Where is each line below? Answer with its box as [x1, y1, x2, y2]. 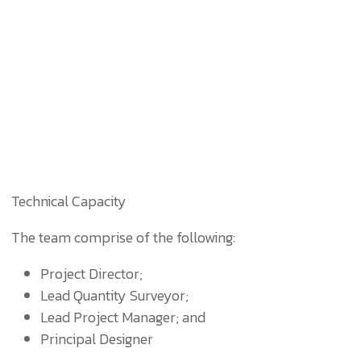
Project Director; [39, 263, 143, 284]
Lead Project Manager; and [39, 306, 205, 328]
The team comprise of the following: [10, 226, 235, 248]
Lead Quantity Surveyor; [39, 284, 189, 306]
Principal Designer [39, 328, 153, 350]
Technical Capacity [10, 190, 127, 212]
